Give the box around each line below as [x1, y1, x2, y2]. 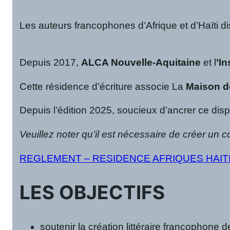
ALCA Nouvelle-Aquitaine [81, 56, 201, 68]
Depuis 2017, [20, 56, 82, 68]
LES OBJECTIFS [20, 181, 165, 204]
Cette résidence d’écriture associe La [20, 81, 186, 92]
